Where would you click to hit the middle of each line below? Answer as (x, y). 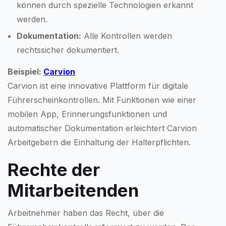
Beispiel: (25, 71)
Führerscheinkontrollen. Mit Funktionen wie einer (102, 100)
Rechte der (54, 169)
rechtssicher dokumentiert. (68, 50)
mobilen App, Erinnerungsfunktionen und (87, 114)
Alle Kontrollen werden (127, 36)
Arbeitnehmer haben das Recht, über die (86, 213)
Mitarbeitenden (73, 190)
